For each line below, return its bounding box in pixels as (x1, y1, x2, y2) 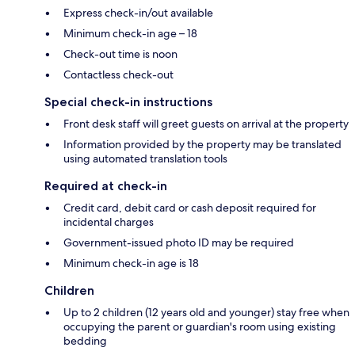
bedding (63, 333, 107, 348)
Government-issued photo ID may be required (63, 235, 294, 250)
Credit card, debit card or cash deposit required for (63, 200, 316, 215)
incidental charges (63, 214, 154, 229)
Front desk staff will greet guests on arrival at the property (63, 116, 349, 131)
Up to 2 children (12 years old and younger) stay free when (63, 304, 349, 319)
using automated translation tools (63, 151, 227, 166)
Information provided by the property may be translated (63, 136, 342, 151)
